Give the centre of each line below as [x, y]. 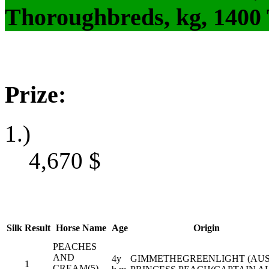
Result [38, 228]
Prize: [35, 95]
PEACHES [75, 246]
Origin [206, 228]
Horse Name [81, 228]
